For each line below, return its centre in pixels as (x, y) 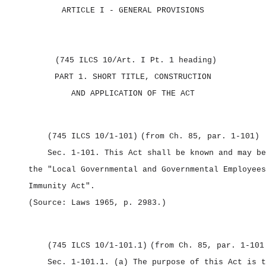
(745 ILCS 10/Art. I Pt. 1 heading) (136, 60)
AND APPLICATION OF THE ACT (133, 94)
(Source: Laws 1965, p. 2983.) (97, 203)
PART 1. (74, 77)
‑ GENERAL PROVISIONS (157, 10)
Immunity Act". (62, 186)
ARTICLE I (85, 10)
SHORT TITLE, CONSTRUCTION (152, 77)
